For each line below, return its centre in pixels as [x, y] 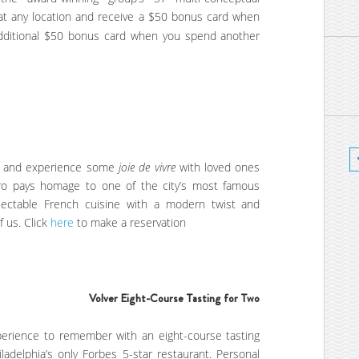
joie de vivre [147, 167]
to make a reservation [130, 223]
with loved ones [218, 167]
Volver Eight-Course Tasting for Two [175, 298]
